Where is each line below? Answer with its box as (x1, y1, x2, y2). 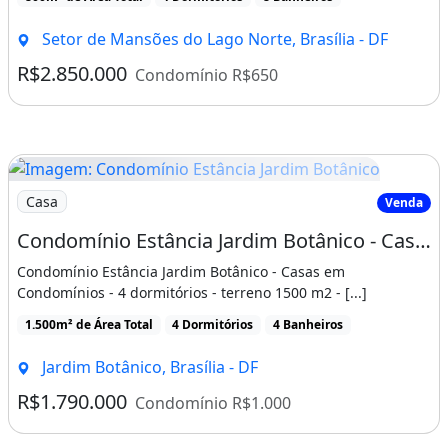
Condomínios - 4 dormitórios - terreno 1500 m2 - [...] (17, 282, 367, 302)
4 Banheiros (272, 315, 343, 333)
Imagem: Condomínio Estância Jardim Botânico (8, 180, 363, 203)
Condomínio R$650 (135, 64, 278, 86)
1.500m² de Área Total (24, 315, 153, 333)
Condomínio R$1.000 (135, 392, 291, 415)
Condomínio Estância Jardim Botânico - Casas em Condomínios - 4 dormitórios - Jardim (415, 226, 431, 254)
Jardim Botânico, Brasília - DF (37, 356, 258, 379)
